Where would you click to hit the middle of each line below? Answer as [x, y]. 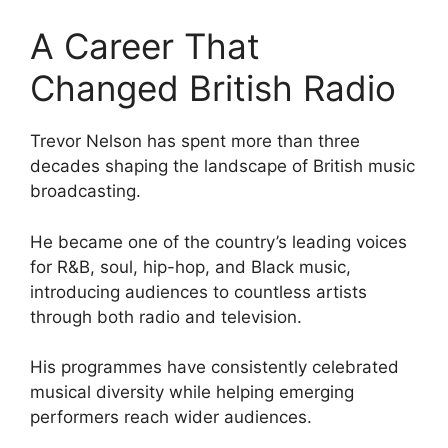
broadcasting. [85, 191]
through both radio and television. [166, 316]
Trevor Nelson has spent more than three [195, 141]
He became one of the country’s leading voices [218, 241]
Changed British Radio [213, 88]
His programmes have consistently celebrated [214, 367]
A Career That [145, 46]
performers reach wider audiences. [171, 417]
